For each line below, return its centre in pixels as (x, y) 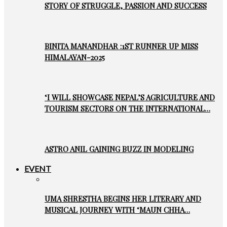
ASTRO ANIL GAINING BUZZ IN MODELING (119, 149)
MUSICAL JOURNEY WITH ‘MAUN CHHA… (117, 210)
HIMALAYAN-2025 (75, 57)
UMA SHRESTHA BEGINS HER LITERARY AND (123, 199)
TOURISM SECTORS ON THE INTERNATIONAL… (127, 109)
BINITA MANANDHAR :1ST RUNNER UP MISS (121, 46)
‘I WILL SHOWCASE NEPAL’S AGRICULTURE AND (130, 98)
